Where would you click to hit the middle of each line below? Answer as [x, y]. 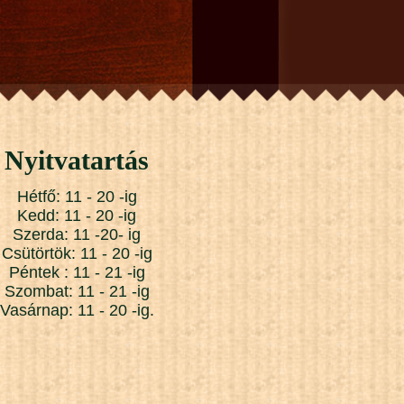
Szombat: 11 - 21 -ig [77, 292]
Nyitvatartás [77, 161]
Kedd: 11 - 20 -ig [77, 216]
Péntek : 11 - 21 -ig [77, 273]
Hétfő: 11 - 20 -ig [77, 197]
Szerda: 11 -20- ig [77, 235]
